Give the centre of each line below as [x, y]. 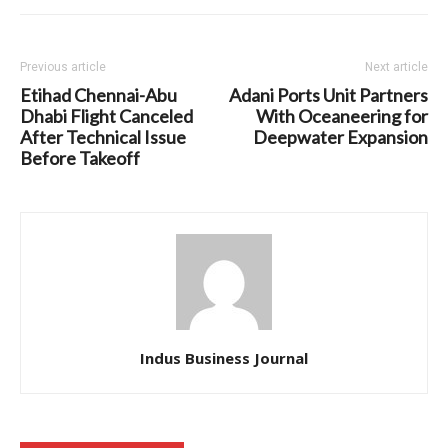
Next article [396, 67]
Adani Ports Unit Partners [328, 95]
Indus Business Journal [224, 358]
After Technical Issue [103, 137]
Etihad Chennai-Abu [98, 95]
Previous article [63, 67]
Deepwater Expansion [340, 137]
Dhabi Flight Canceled [106, 116]
